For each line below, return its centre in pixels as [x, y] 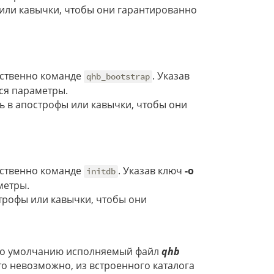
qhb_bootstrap [118, 77]
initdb [101, 172]
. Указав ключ [152, 171]
